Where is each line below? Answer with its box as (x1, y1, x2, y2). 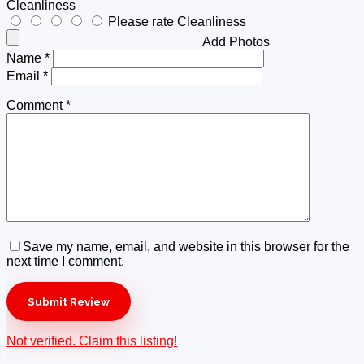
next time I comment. (6, 254, 124, 269)
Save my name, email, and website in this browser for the (23, 240, 349, 254)
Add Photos (202, 35, 270, 50)
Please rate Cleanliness (108, 15, 246, 29)
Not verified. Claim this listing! (6, 334, 177, 349)
